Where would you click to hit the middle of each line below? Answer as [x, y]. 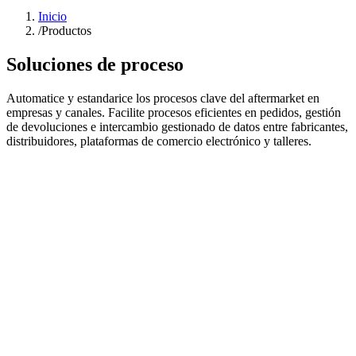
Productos [66, 31]
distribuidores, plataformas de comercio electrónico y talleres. [159, 141]
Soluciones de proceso [95, 65]
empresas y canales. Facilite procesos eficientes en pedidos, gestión [174, 113]
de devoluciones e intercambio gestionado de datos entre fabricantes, [177, 127]
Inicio [52, 17]
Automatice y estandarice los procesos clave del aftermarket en [163, 99]
